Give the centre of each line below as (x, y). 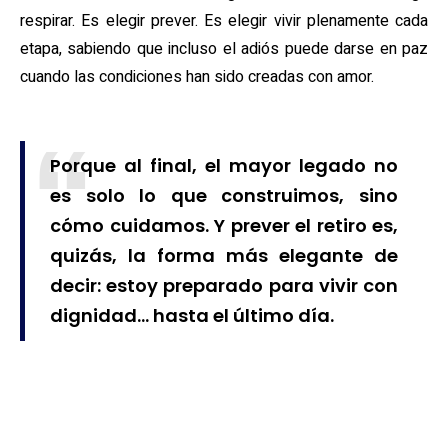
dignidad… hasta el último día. (192, 316)
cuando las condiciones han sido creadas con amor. (197, 77)
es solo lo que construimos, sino (224, 196)
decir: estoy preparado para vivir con (224, 286)
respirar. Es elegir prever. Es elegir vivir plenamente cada (224, 21)
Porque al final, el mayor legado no (224, 166)
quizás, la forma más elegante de (224, 256)
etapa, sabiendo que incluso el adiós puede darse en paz (224, 49)
